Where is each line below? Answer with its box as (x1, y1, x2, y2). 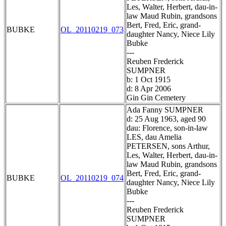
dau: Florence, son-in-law (127, 124, 208, 133)
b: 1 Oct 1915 (127, 75, 171, 84)
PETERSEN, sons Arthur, (127, 142, 210, 151)
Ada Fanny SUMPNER (127, 105, 203, 115)
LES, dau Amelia (127, 133, 182, 142)
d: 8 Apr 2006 (127, 84, 171, 93)
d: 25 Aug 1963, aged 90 (127, 115, 206, 124)
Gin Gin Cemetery (127, 93, 186, 102)
